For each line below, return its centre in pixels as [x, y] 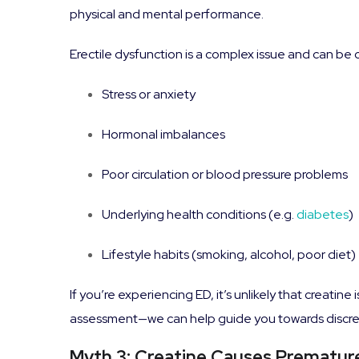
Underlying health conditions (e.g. [199, 214]
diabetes [323, 214]
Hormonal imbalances [163, 134]
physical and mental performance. [167, 14]
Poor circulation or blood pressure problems [225, 174]
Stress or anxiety [149, 94]
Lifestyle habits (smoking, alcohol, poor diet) [229, 254]
